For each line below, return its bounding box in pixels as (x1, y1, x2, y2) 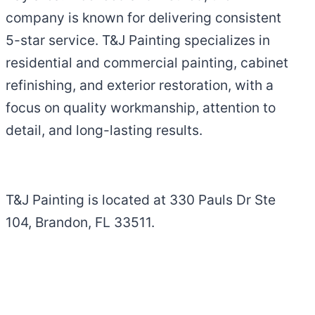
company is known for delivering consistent (6, 9, 281, 27)
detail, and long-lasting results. (6, 122, 202, 139)
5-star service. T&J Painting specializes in (6, 32, 270, 49)
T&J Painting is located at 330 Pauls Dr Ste (6, 191, 276, 209)
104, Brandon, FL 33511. (6, 214, 155, 231)
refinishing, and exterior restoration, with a (6, 77, 274, 94)
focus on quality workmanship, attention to (6, 99, 276, 117)
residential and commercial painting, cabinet (6, 54, 288, 72)
